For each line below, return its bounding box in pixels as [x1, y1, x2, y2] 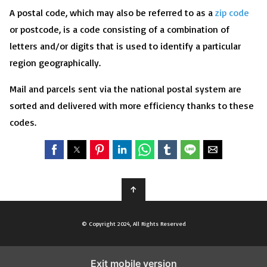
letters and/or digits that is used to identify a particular [10, 39, 241, 52]
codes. [10, 116, 36, 128]
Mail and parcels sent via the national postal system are [10, 82, 241, 95]
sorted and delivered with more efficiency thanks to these [10, 99, 254, 111]
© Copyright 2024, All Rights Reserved [81, 219, 186, 227]
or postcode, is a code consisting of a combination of [10, 23, 229, 35]
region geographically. [10, 56, 101, 69]
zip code [215, 6, 249, 18]
